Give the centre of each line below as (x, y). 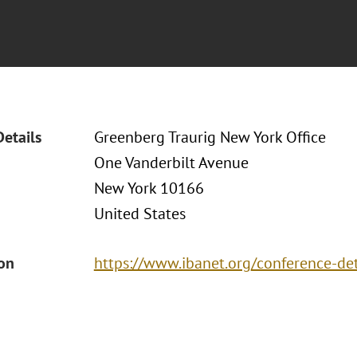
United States (139, 214)
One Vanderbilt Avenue (171, 163)
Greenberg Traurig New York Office (210, 137)
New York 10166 (149, 188)
